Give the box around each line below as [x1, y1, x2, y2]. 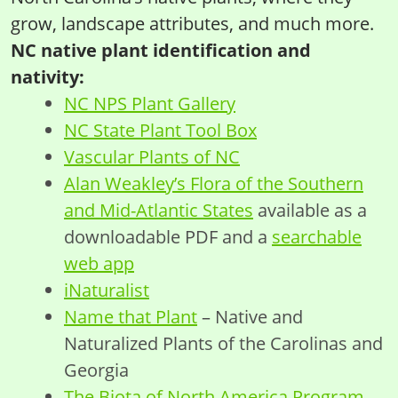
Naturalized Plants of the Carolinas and [64, 331, 383, 355]
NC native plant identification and [11, 38, 311, 62]
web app [64, 251, 134, 275]
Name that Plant [64, 305, 197, 329]
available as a [253, 198, 367, 222]
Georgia [64, 358, 129, 382]
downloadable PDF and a [64, 225, 272, 249]
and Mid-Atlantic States [64, 198, 253, 222]
